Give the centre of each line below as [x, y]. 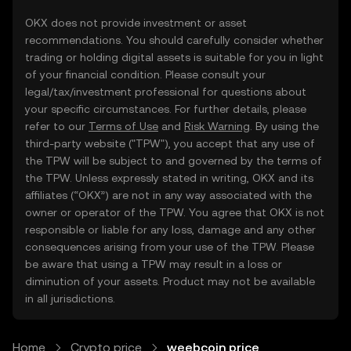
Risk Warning [217, 126]
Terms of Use [123, 126]
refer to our [57, 126]
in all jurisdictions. [70, 299]
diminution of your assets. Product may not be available [170, 281]
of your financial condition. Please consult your [145, 74]
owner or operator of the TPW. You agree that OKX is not [175, 212]
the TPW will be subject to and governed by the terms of [174, 161]
